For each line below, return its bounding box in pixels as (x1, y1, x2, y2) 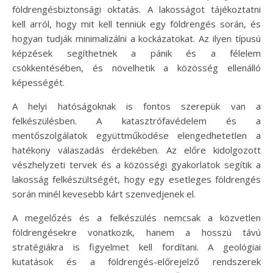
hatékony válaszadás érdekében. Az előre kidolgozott (12, 143, 261, 156)
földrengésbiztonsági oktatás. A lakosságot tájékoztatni (12, 2, 261, 15)
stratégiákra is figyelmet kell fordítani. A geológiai (12, 240, 261, 253)
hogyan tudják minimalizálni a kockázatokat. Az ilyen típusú (12, 32, 261, 44)
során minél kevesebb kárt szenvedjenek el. (12, 187, 196, 200)
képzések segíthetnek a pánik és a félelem (12, 46, 261, 59)
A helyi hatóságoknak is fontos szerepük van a (12, 99, 261, 112)
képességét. (12, 76, 65, 88)
